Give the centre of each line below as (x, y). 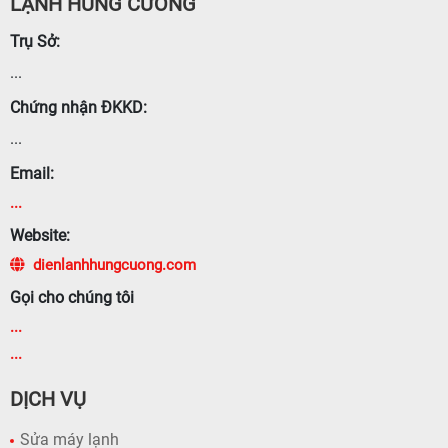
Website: (40, 235)
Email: (32, 173)
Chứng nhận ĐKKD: (78, 107)
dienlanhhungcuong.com (114, 264)
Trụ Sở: (35, 41)
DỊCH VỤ (48, 398)
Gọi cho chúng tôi (72, 297)
